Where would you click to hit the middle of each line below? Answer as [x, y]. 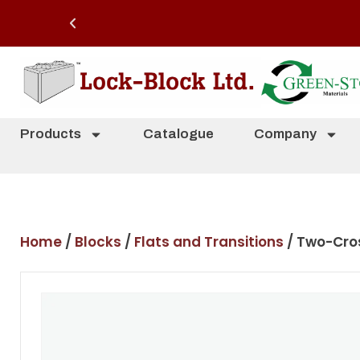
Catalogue [178, 134]
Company [285, 134]
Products [51, 134]
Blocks [98, 242]
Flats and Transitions [209, 242]
